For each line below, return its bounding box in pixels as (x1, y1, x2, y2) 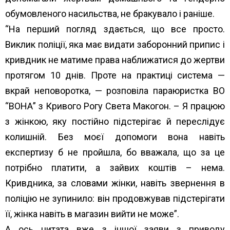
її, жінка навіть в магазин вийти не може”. (5, 208, 179, 219)
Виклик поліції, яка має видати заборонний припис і (5, 39, 225, 50)
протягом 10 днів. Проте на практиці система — (5, 69, 225, 81)
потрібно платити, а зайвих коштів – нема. (5, 162, 225, 173)
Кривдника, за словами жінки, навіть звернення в (5, 177, 225, 188)
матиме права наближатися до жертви (59, 54, 225, 65)
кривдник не (5, 54, 59, 65)
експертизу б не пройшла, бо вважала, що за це (5, 146, 225, 158)
